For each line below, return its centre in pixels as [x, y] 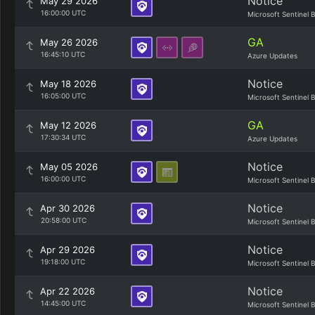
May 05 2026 [69, 167]
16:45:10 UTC [63, 54]
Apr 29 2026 [67, 250]
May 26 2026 [69, 42]
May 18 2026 [68, 84]
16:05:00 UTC [63, 96]
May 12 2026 [68, 125]
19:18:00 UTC [63, 262]
